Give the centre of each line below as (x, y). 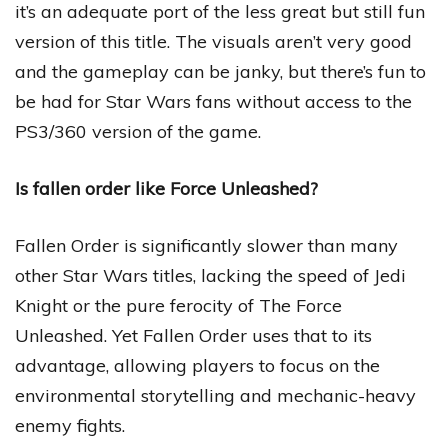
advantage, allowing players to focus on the (197, 365)
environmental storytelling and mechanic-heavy (215, 395)
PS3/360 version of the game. (138, 131)
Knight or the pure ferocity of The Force (178, 305)
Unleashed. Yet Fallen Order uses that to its (193, 335)
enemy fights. (70, 425)
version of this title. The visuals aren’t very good (213, 41)
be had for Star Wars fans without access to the (213, 101)
